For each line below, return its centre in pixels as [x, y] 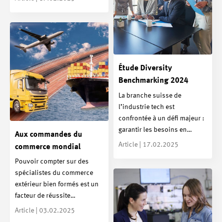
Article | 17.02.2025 [148, 144]
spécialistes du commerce [54, 173]
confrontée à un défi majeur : [161, 118]
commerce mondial [48, 147]
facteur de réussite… [45, 196]
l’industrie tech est [146, 107]
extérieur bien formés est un [57, 185]
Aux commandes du [49, 135]
